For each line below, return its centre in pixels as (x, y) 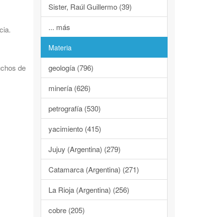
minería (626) (69, 88)
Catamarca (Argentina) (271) (93, 169)
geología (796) (71, 68)
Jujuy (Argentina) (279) (84, 149)
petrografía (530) (74, 108)
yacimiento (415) (75, 129)
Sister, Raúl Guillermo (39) (90, 7)
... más (59, 27)
